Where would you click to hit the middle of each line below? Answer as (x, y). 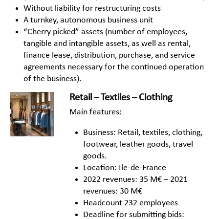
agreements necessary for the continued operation (114, 67)
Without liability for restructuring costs (92, 9)
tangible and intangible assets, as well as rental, (107, 44)
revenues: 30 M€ (113, 192)
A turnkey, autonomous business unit (88, 21)
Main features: (96, 112)
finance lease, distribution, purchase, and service (109, 56)
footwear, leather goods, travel (138, 145)
